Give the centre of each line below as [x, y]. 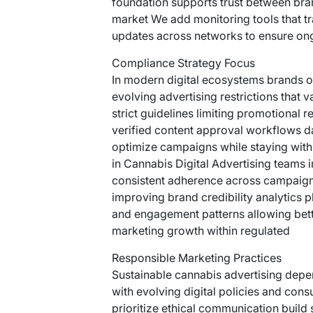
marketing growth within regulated [201, 231]
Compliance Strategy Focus [184, 63]
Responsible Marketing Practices [197, 258]
